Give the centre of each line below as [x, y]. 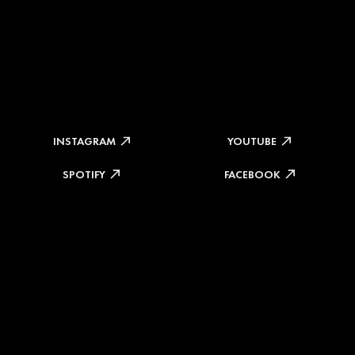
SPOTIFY [84, 174]
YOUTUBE [252, 141]
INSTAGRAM [84, 141]
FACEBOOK [252, 174]
